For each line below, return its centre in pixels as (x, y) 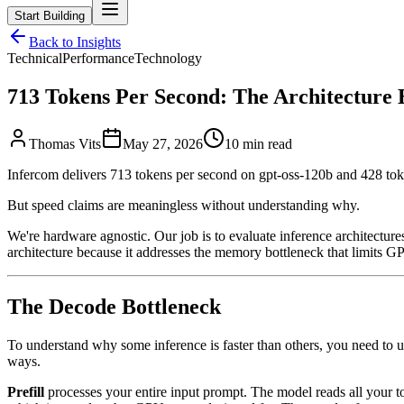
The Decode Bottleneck (114, 306)
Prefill (26, 391)
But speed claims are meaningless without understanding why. (184, 205)
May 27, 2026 (163, 143)
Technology (168, 58)
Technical (35, 58)
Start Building (50, 15)
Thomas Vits (65, 143)
